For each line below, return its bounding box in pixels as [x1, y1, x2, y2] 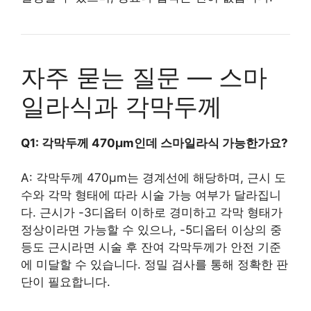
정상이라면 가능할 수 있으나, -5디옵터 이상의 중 [21, 223, 282, 237]
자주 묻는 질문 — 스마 [21, 62, 267, 92]
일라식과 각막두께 [21, 91, 222, 121]
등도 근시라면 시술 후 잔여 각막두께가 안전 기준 [21, 240, 281, 254]
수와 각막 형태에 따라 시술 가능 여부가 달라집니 [21, 188, 281, 202]
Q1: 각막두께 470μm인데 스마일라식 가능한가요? [21, 135, 288, 150]
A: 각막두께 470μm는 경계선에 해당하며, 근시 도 [21, 171, 286, 185]
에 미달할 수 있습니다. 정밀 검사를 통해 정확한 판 [21, 258, 288, 271]
